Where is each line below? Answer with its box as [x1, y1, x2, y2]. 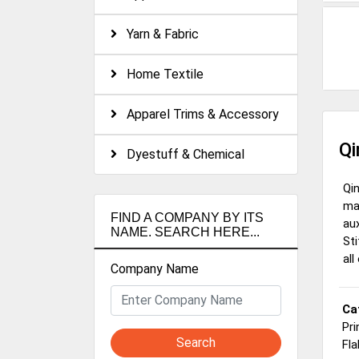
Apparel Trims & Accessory [117, 106, 279, 122]
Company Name [111, 260, 199, 276]
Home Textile [117, 66, 204, 82]
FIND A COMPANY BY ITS [111, 210, 264, 224]
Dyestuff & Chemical [117, 146, 244, 162]
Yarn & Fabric [117, 26, 199, 42]
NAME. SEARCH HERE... [111, 224, 260, 239]
